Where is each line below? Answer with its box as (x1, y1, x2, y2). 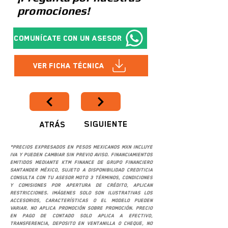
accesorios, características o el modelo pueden (10, 197, 153, 203)
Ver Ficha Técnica (33, 61, 104, 70)
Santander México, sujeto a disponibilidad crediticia (10, 167, 153, 173)
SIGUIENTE (83, 119, 128, 129)
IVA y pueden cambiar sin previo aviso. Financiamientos (10, 152, 153, 157)
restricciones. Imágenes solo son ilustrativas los (10, 190, 153, 195)
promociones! (17, 4, 90, 17)
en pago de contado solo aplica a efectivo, (10, 213, 153, 218)
